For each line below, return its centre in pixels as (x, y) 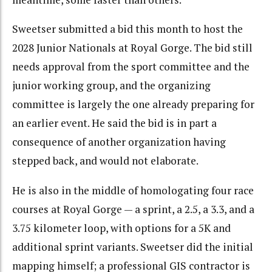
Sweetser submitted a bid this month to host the (127, 29)
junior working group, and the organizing (111, 86)
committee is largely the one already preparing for (133, 104)
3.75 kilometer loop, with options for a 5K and (121, 228)
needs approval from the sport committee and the (131, 67)
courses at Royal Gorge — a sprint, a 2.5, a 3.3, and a (133, 209)
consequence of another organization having (119, 142)
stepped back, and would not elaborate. (105, 161)
